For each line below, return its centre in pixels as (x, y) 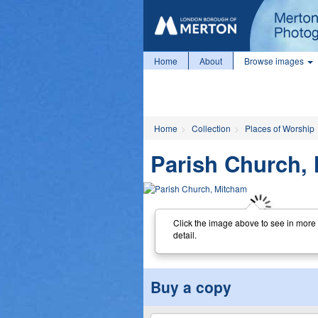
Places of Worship (280, 128)
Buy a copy (191, 287)
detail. (185, 234)
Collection (211, 128)
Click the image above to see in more (244, 222)
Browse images (275, 61)
